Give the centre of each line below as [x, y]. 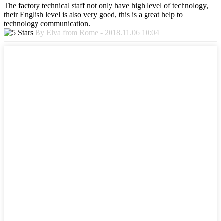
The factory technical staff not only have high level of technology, [106, 5]
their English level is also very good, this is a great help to [93, 14]
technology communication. [47, 23]
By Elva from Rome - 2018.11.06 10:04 [97, 32]
